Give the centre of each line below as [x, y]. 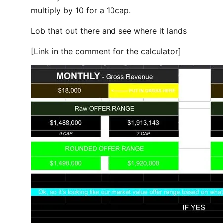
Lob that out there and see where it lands [109, 31]
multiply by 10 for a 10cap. [81, 10]
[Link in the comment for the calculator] [106, 51]
